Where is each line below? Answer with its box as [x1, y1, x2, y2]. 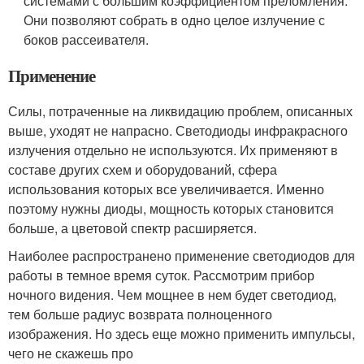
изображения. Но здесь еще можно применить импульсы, [8, 324, 355, 344]
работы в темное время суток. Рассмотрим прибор [8, 266, 314, 285]
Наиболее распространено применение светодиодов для [8, 246, 355, 266]
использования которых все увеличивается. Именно [8, 180, 324, 199]
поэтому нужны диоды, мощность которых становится [8, 199, 334, 219]
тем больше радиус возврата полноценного [8, 305, 272, 324]
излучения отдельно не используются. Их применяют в [8, 141, 338, 160]
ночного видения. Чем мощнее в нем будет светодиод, [8, 285, 336, 305]
